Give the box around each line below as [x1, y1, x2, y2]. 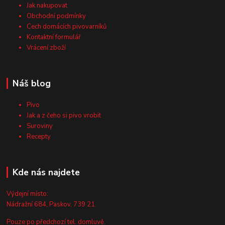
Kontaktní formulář [27, 33, 81, 42]
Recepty [27, 132, 51, 142]
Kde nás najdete [12, 166, 80, 179]
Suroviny [27, 122, 53, 131]
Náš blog [12, 77, 51, 90]
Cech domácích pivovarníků [27, 22, 107, 32]
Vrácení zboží [27, 43, 66, 53]
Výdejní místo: [7, 189, 49, 199]
